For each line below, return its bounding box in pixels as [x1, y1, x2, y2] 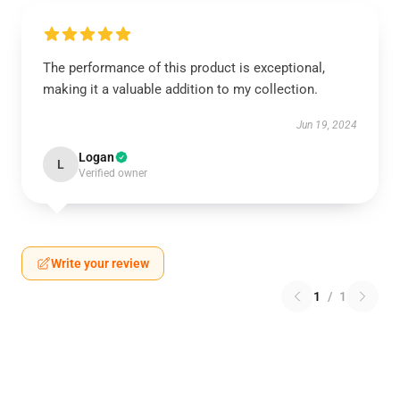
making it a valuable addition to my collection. [43, 81, 318, 97]
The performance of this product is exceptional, [43, 60, 325, 76]
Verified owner [79, 167, 147, 179]
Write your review [51, 256, 149, 271]
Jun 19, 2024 [296, 119, 357, 131]
